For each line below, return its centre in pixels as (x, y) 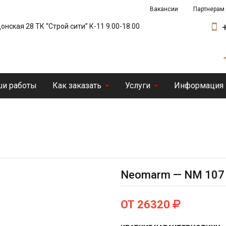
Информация (199, 86)
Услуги (137, 86)
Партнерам (209, 9)
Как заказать (77, 86)
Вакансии (164, 9)
